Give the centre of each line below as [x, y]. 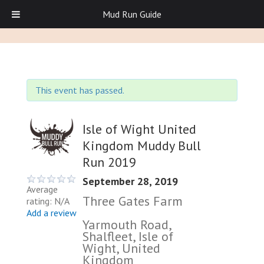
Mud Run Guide [132, 14]
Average [42, 189]
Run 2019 [109, 162]
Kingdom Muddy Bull [142, 145]
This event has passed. [80, 90]
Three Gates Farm [133, 201]
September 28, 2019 [130, 181]
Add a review [52, 213]
